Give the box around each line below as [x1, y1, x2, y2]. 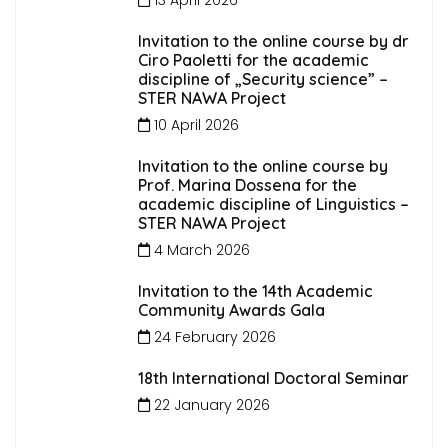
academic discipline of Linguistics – [137, 193, 409, 214]
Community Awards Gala [137, 299, 325, 320]
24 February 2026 [149, 326, 276, 347]
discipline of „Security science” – [137, 68, 388, 89]
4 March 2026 [149, 239, 250, 260]
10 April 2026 [149, 114, 239, 135]
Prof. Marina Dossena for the [137, 174, 357, 195]
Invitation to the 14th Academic [137, 280, 373, 301]
